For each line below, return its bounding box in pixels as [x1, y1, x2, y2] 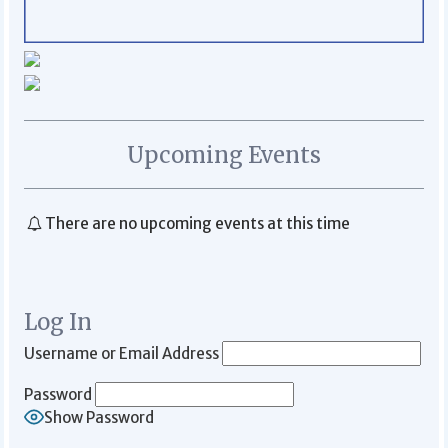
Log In [24, 307, 93, 336]
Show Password [44, 408, 155, 427]
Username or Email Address [24, 343, 220, 363]
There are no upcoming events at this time [45, 213, 351, 233]
